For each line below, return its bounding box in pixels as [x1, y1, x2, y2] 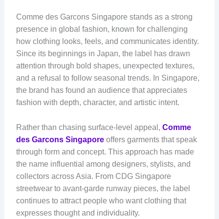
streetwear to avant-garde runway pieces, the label [16, 184, 190, 193]
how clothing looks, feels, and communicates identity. [16, 37, 199, 46]
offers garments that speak [104, 135, 197, 144]
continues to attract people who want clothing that [16, 196, 186, 205]
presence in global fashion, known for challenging [16, 25, 188, 34]
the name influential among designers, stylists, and [16, 159, 191, 168]
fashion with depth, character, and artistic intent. [16, 98, 179, 107]
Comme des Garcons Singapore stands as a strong [16, 13, 193, 22]
